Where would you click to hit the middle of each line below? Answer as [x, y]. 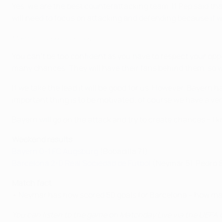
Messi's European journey [52, 38]
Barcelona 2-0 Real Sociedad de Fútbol [81, 163]
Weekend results [42, 139]
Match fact [32, 183]
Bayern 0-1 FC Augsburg [55, 151]
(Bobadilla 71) [123, 151]
